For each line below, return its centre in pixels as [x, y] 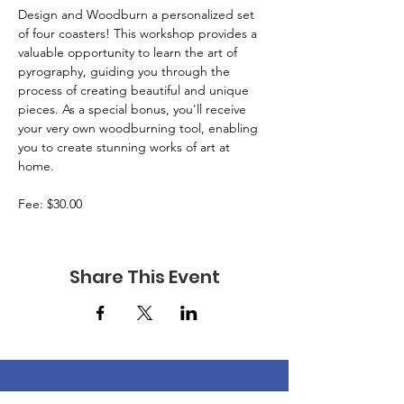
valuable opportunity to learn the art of [129, 52]
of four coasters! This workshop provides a [139, 33]
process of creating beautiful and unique [135, 90]
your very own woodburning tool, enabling [140, 128]
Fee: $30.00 [52, 204]
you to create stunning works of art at [126, 147]
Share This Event [144, 277]
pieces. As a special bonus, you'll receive [134, 109]
